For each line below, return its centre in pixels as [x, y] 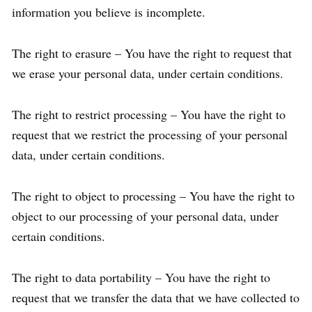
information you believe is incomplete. [109, 12]
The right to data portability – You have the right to [141, 277]
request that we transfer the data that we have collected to [156, 297]
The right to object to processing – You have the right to [153, 196]
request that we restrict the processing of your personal [150, 134]
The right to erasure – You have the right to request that [152, 53]
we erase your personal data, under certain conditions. [148, 73]
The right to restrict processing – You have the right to [149, 114]
